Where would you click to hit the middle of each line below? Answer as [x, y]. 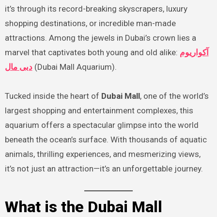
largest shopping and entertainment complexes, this [99, 110]
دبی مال [18, 67]
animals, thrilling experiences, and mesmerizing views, [102, 154]
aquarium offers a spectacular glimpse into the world [101, 125]
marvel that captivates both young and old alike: [92, 52]
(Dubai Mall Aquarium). [74, 67]
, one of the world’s [174, 96]
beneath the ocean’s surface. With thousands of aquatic [106, 139]
